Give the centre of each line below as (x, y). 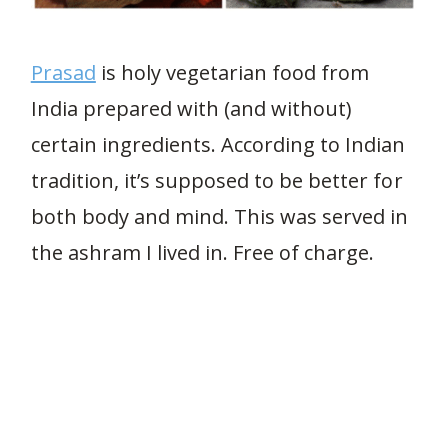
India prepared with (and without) (191, 108)
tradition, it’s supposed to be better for (216, 180)
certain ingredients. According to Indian (218, 144)
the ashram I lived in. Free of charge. (202, 252)
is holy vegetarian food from (232, 72)
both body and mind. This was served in (219, 216)
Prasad (63, 72)
